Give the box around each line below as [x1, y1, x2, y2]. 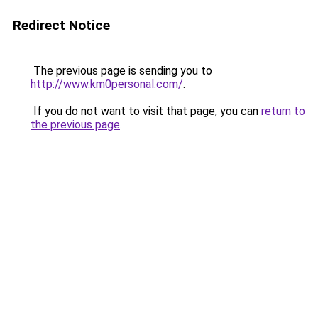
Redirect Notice [13, 17, 110, 33]
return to [261, 104, 305, 118]
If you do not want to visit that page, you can [31, 104, 261, 118]
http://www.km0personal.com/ [31, 77, 183, 91]
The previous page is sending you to [31, 64, 212, 77]
